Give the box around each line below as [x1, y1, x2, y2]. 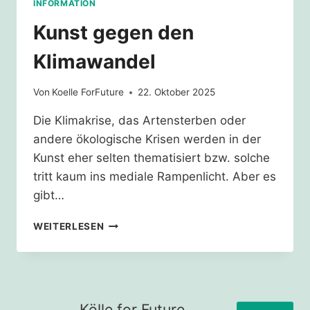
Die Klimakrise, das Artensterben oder [33, 113, 246, 128]
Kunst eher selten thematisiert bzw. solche [33, 151, 270, 165]
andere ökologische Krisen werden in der [33, 132, 261, 147]
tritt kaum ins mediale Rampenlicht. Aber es [33, 170, 276, 184]
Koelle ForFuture [52, 86, 125, 98]
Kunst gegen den [33, 20, 194, 44]
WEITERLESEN [33, 221, 104, 232]
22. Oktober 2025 [138, 86, 216, 98]
